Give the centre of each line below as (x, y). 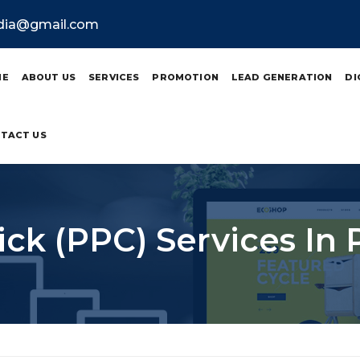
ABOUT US (49, 77)
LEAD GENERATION (282, 77)
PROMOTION (185, 77)
